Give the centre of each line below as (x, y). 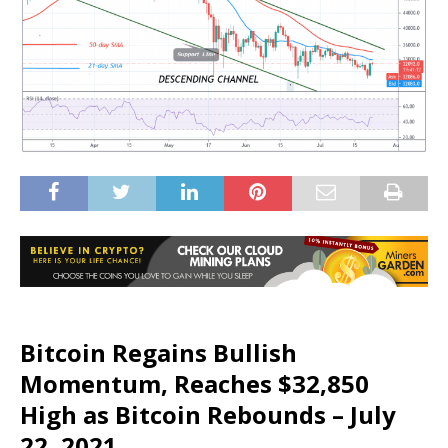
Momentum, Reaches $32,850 (194, 383)
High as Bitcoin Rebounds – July (208, 414)
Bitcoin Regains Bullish (158, 352)
